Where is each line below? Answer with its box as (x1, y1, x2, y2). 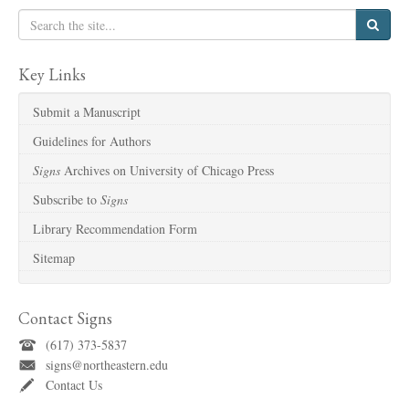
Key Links (18, 64, 86, 86)
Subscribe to (33, 191, 100, 209)
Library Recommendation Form (33, 220, 197, 238)
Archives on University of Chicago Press (60, 162, 274, 180)
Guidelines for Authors (33, 132, 151, 151)
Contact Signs (18, 308, 112, 330)
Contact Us (46, 376, 102, 394)
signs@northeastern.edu (46, 356, 168, 374)
